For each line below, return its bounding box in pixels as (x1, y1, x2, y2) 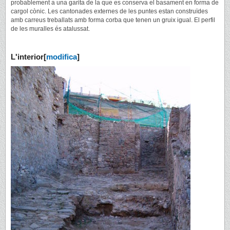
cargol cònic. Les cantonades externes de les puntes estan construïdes (11, 7, 208, 15)
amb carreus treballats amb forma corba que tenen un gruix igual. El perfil (11, 16, 215, 24)
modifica (46, 52, 77, 62)
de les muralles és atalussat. (11, 25, 90, 32)
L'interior (11, 52, 44, 62)
